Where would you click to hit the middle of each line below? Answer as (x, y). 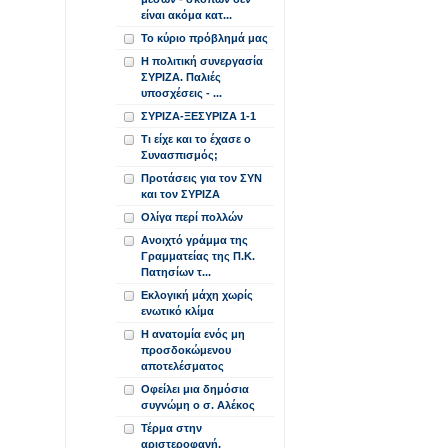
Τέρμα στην (171, 428)
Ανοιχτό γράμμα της (194, 240)
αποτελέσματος (182, 366)
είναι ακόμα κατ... (186, 15)
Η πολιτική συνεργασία (202, 61)
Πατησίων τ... (176, 272)
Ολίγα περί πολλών (192, 217)
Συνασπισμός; (179, 155)
